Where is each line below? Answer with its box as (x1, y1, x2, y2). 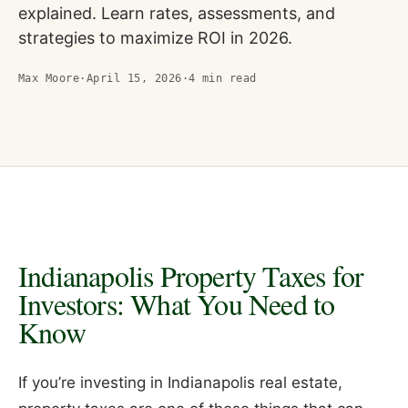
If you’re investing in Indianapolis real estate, (18, 373, 342, 393)
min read (195, 71, 257, 85)
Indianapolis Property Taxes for (18, 255, 364, 295)
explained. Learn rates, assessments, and (18, 3, 335, 23)
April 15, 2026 (86, 71, 182, 85)
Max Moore (18, 71, 80, 85)
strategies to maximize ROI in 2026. (18, 27, 292, 47)
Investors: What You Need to (18, 283, 335, 323)
